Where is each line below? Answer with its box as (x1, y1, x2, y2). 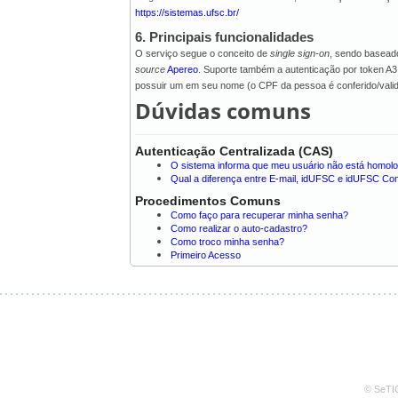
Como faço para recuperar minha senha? (171, 209, 349, 220)
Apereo (167, 64, 199, 75)
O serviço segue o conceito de (135, 48, 271, 59)
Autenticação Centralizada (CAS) (135, 143, 334, 158)
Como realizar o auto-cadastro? (171, 222, 308, 234)
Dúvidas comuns (135, 95, 312, 125)
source (135, 64, 166, 75)
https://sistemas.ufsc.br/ (135, 7, 240, 18)
